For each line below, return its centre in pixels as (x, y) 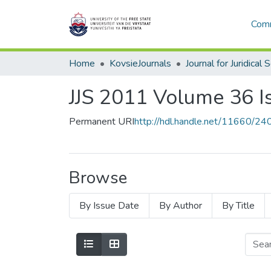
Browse (98, 178)
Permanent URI (102, 122)
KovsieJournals (140, 64)
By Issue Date (109, 206)
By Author (181, 206)
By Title (238, 206)
